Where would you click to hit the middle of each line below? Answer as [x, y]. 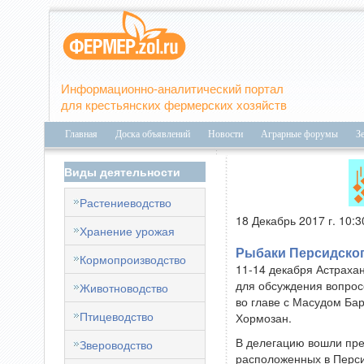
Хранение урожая [127, 231]
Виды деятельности [122, 171]
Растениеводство [125, 202]
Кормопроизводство [132, 259]
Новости [225, 134]
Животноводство [123, 288]
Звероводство [116, 344]
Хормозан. [263, 318]
